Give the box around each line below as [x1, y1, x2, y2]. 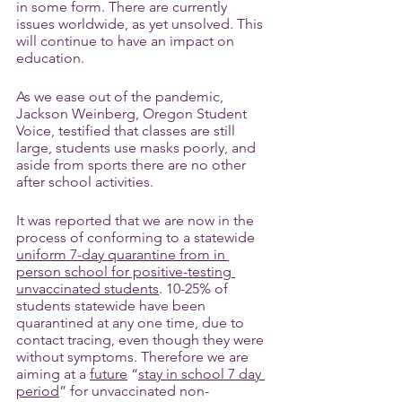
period [16, 382, 59, 399]
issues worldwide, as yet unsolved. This [16, 15, 267, 32]
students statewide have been [16, 297, 209, 314]
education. [16, 49, 88, 66]
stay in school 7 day [138, 365, 265, 382]
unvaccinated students [16, 280, 159, 297]
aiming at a [16, 365, 90, 382]
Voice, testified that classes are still [16, 122, 239, 139]
